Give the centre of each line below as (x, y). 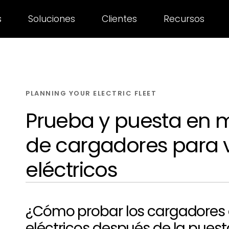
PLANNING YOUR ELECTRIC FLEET (91, 93)
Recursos (184, 19)
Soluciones (51, 19)
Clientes (120, 19)
